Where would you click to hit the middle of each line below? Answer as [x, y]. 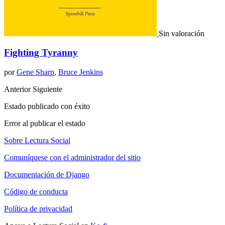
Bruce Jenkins [81, 72]
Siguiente [47, 89]
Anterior [18, 89]
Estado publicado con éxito [47, 106]
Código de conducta [36, 192]
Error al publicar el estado [45, 124]
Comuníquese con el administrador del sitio [72, 158]
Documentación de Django [47, 175]
